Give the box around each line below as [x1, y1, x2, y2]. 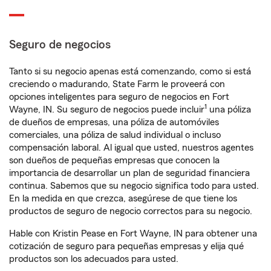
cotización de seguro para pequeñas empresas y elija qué [9, 241, 244, 251]
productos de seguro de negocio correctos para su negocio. [9, 206, 252, 216]
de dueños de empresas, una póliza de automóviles [9, 117, 219, 127]
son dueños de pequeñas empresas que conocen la [9, 155, 220, 165]
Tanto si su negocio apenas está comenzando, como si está [9, 67, 251, 76]
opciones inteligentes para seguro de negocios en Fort [9, 92, 229, 102]
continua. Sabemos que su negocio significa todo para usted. [9, 181, 259, 191]
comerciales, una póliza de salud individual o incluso [9, 130, 221, 140]
